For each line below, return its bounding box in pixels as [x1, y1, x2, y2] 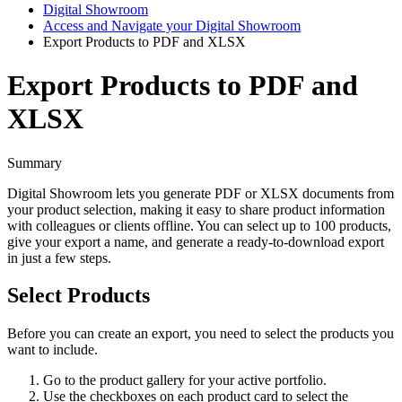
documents [302, 185, 363, 201]
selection [83, 201, 133, 217]
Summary [7, 154, 62, 170]
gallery [146, 372, 185, 389]
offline [153, 217, 190, 233]
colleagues [36, 217, 95, 233]
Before [7, 326, 46, 342]
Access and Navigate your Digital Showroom [43, 17, 301, 33]
